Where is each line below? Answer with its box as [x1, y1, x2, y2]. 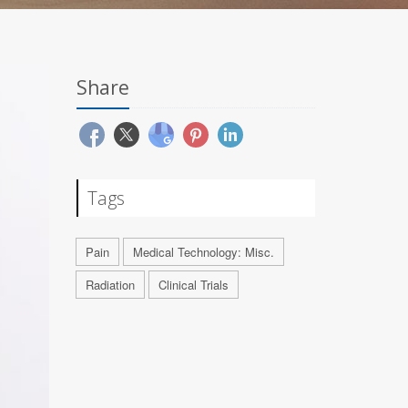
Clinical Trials [158, 276, 229, 293]
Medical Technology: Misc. [132, 243, 274, 260]
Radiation [85, 276, 135, 293]
